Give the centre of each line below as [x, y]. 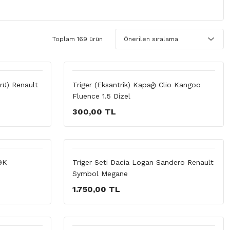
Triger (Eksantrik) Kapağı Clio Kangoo [137, 85]
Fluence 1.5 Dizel [101, 96]
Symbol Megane [100, 174]
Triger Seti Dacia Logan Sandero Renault [143, 162]
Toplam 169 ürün [78, 39]
